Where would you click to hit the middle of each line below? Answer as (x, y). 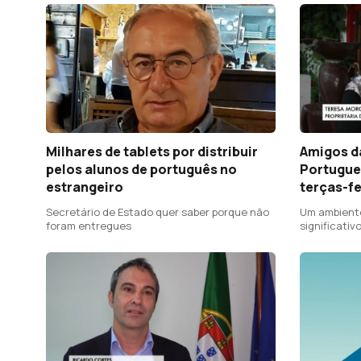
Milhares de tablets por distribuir (152, 152)
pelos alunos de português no (141, 170)
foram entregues (89, 226)
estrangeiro (85, 187)
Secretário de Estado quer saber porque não (158, 212)
